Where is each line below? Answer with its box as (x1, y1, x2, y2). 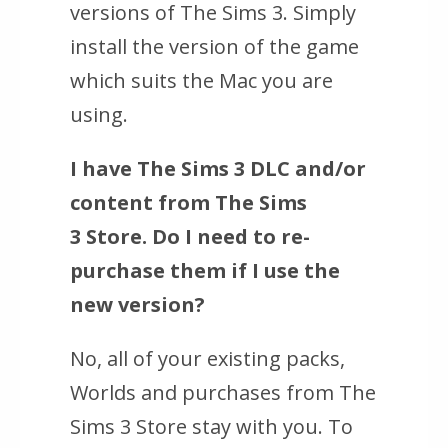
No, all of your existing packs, (70, 345, 345, 373)
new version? (70, 291, 205, 319)
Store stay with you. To (131, 413, 353, 441)
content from (70, 189, 215, 217)
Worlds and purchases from (70, 379, 339, 407)
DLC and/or (245, 155, 366, 183)
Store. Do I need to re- (81, 223, 310, 251)
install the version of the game (70, 33, 359, 61)
